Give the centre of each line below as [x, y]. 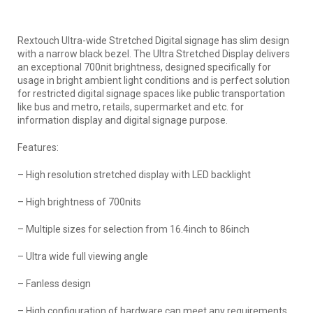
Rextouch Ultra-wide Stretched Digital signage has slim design [153, 40]
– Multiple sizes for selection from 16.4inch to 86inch [133, 229]
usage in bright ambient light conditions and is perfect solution [154, 80]
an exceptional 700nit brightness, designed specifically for [144, 67]
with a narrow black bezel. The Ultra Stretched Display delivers [154, 53]
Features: [38, 147]
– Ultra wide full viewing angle [83, 256]
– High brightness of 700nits [79, 202]
